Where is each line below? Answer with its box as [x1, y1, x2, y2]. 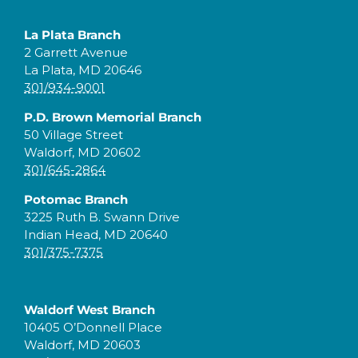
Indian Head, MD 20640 [24, 227, 168, 243]
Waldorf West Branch [24, 302, 155, 318]
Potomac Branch [24, 192, 128, 208]
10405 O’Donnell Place [24, 320, 162, 336]
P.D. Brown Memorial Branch [24, 109, 201, 125]
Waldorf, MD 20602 [24, 145, 141, 161]
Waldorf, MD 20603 [24, 337, 141, 353]
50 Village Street [24, 127, 123, 143]
